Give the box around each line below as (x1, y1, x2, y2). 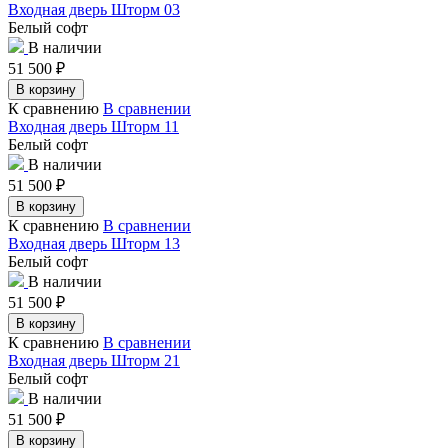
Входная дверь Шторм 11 (8, 117, 179, 135)
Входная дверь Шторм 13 (8, 234, 180, 252)
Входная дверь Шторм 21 (8, 351, 180, 369)
